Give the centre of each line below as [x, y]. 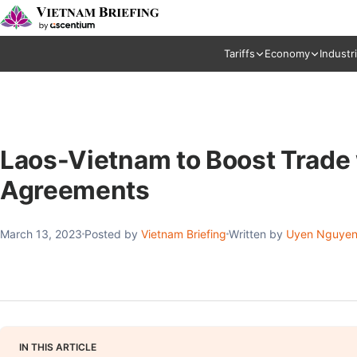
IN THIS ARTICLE [58, 347]
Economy [287, 53]
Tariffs [239, 53]
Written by [257, 234]
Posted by [113, 234]
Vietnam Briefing [184, 234]
